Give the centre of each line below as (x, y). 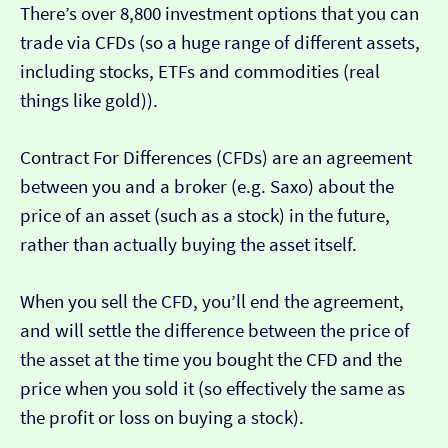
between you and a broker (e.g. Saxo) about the (207, 187)
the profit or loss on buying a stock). (162, 418)
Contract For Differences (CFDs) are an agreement (216, 158)
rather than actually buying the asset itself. (188, 245)
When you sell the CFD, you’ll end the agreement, (212, 302)
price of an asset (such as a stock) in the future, (205, 216)
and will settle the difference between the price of (215, 331)
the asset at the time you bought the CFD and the (211, 360)
